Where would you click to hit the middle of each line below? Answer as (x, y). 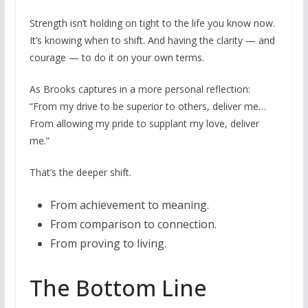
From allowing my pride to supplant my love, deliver (144, 123)
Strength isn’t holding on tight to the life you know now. (152, 23)
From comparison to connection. (133, 224)
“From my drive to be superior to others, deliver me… (147, 106)
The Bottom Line (118, 287)
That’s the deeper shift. (80, 172)
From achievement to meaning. (129, 205)
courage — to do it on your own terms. (117, 57)
